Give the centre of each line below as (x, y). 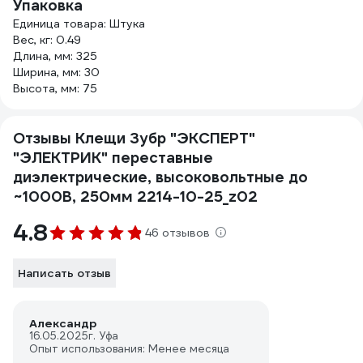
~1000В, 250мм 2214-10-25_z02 (135, 196)
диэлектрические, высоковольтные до (160, 177)
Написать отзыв (64, 273)
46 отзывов (177, 233)
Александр (63, 323)
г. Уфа (103, 336)
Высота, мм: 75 (55, 88)
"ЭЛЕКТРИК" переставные (113, 158)
